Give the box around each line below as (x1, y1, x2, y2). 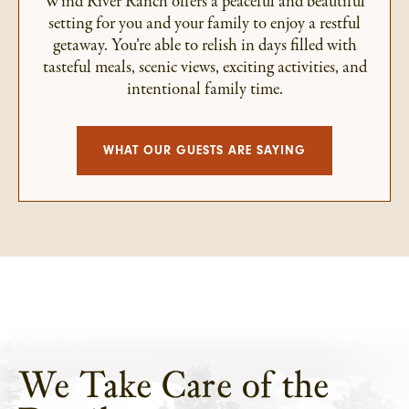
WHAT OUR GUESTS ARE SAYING (103, 143, 306, 159)
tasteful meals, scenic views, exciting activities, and (42, 56, 367, 80)
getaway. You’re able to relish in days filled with (52, 34, 357, 58)
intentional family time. (126, 78, 283, 102)
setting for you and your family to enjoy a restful (48, 12, 361, 37)
